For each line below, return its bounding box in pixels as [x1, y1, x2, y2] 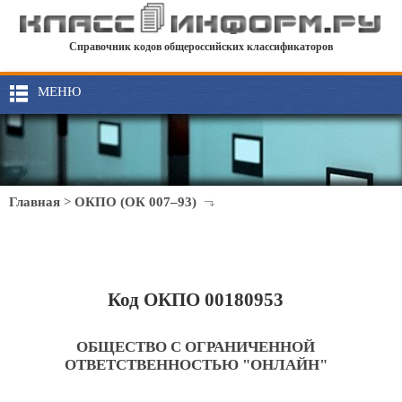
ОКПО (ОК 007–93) [74, 195, 197, 209]
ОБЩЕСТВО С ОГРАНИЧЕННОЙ [76, 338, 316, 355]
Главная [9, 195, 60, 209]
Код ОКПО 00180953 [108, 289, 284, 310]
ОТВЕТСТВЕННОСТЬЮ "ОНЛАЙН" [64, 356, 328, 373]
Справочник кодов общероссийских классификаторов [69, 40, 333, 54]
